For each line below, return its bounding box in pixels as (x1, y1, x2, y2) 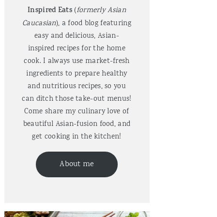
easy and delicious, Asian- (34, 31, 119, 42)
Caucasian (22, 18, 56, 29)
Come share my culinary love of (24, 107, 129, 117)
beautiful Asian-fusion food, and (23, 119, 131, 130)
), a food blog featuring (56, 18, 131, 29)
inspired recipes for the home (28, 44, 125, 54)
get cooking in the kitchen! (32, 132, 122, 142)
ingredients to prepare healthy (26, 69, 127, 79)
